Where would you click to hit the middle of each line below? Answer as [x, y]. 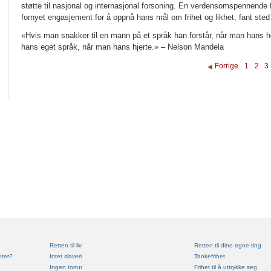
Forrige [227, 66]
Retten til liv [66, 245]
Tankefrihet [209, 256]
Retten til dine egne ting [227, 245]
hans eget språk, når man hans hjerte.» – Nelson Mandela [122, 47]
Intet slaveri [66, 256]
